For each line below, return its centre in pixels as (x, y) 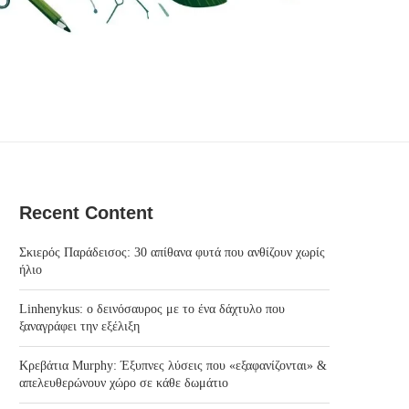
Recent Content (86, 213)
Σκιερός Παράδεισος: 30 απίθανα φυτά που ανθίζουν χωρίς (172, 253)
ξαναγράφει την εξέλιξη (79, 327)
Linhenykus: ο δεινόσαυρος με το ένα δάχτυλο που (152, 309)
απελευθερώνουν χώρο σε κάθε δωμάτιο (124, 383)
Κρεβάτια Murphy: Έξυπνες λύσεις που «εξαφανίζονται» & (173, 366)
